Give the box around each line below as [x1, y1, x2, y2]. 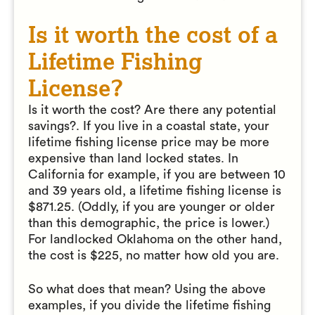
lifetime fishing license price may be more [28, 136, 269, 148]
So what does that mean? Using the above [28, 283, 266, 295]
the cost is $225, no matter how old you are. [28, 249, 279, 262]
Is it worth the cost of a [28, 22, 278, 49]
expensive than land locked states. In [28, 152, 238, 165]
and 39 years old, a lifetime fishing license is [28, 184, 281, 197]
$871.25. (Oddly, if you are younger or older [28, 200, 275, 213]
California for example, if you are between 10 [28, 168, 285, 181]
